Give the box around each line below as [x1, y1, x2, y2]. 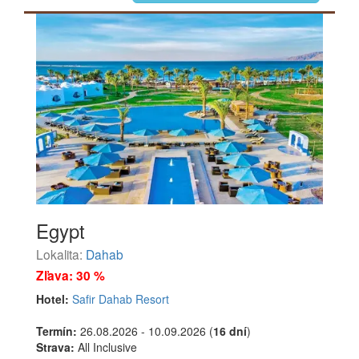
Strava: [36, 339, 75, 356]
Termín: [36, 323, 77, 340]
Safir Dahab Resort [72, 291, 169, 308]
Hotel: [36, 291, 69, 308]
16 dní [213, 323, 247, 340]
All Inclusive [75, 339, 137, 356]
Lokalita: [36, 245, 86, 264]
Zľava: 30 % [36, 266, 105, 285]
